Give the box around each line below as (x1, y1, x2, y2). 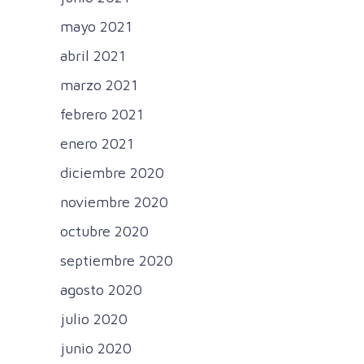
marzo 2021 (60, 76, 138, 94)
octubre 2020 (60, 223, 149, 240)
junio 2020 (60, 340, 132, 357)
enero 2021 (60, 135, 134, 153)
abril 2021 (60, 47, 126, 65)
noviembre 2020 (60, 193, 168, 211)
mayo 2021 (60, 18, 132, 36)
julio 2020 (60, 310, 128, 328)
